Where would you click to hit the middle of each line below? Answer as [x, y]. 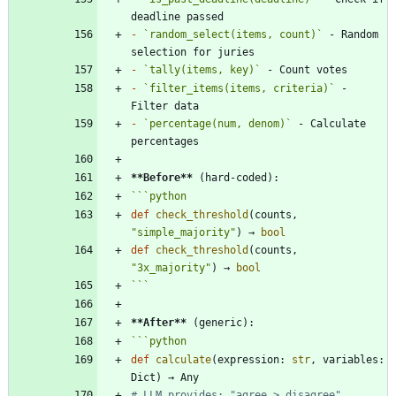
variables [350, 359]
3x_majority [171, 267]
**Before [156, 177]
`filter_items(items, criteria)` [239, 88]
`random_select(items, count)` [233, 34]
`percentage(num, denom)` [217, 123]
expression [248, 359]
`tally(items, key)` [202, 69]
